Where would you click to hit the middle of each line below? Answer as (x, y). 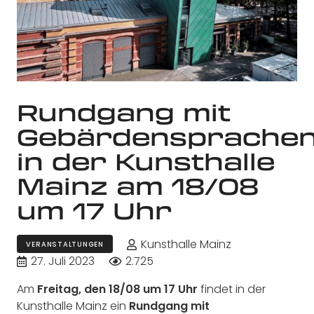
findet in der (232, 289)
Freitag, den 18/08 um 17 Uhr (116, 289)
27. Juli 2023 (63, 261)
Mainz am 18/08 (138, 185)
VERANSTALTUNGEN (65, 244)
